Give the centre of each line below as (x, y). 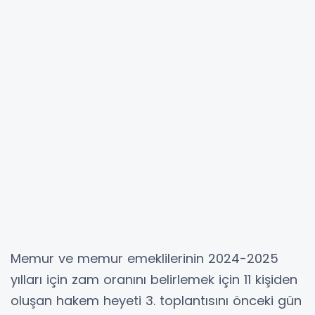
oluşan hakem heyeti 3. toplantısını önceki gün (156, 300)
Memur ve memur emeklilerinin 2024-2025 (144, 258)
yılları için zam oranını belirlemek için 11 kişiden (154, 279)
